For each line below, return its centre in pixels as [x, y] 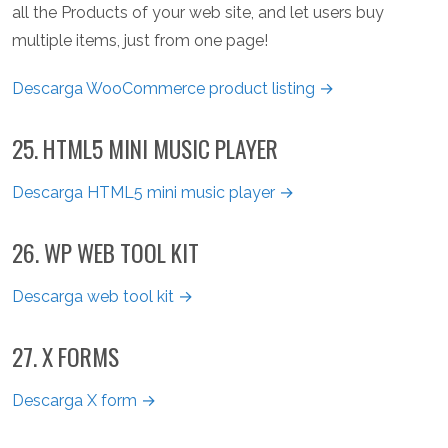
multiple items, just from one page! [140, 41]
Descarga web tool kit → [102, 297]
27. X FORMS [65, 357]
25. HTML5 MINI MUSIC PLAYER [145, 149]
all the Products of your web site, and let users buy [198, 13]
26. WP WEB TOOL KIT [105, 253]
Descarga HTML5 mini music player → [153, 193]
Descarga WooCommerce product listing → [173, 89]
